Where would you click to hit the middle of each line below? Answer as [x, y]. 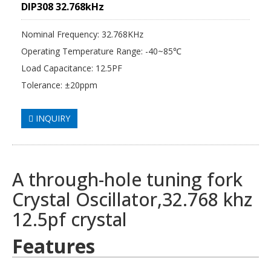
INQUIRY [52, 119]
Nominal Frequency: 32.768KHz [82, 34]
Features [54, 246]
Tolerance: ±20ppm [59, 85]
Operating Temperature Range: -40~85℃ [101, 51]
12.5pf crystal [72, 220]
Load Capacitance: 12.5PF [72, 68]
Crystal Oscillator [85, 200]
